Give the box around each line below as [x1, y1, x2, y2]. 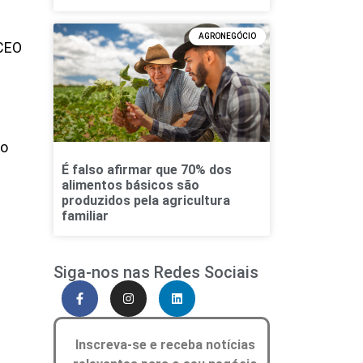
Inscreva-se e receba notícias [75, 337, 256, 353]
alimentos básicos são [61, 177, 199, 194]
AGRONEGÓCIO [199, 31, 256, 41]
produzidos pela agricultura [61, 193, 230, 209]
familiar [61, 208, 109, 224]
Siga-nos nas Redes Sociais [53, 263, 258, 283]
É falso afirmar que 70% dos [61, 162, 232, 178]
